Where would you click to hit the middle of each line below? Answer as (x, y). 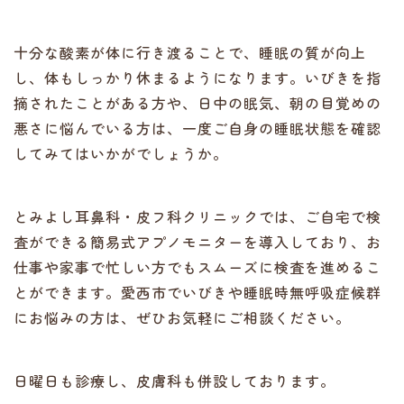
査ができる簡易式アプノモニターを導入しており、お (197, 242)
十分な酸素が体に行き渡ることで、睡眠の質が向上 (190, 52)
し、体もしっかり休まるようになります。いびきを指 (197, 78)
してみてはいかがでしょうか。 (121, 153)
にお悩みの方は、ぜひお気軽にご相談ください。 (182, 317)
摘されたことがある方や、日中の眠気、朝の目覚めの (197, 103)
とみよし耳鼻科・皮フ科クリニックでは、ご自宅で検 (197, 216)
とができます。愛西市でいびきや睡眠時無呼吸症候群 (197, 292)
